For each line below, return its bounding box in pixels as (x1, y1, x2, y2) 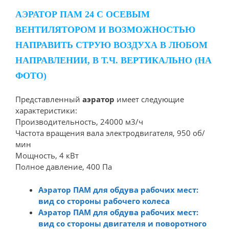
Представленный (15, 94, 82, 104)
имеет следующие (114, 94, 184, 104)
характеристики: (15, 105, 77, 116)
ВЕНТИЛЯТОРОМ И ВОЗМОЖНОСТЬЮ (15, 25, 195, 35)
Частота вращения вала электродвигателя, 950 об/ (15, 128, 205, 138)
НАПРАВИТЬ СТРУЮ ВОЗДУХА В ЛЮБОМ (15, 40, 208, 50)
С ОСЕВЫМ (94, 9, 150, 19)
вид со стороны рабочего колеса (38, 195, 170, 206)
